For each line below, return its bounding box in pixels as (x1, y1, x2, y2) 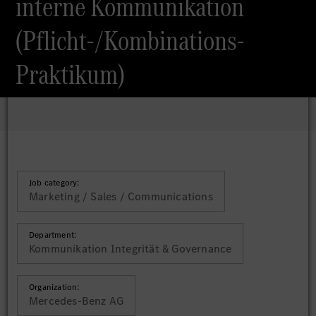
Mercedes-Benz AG (29, 293, 124, 308)
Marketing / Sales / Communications (29, 189, 213, 204)
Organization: (29, 281, 80, 293)
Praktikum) (16, 56, 126, 93)
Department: (29, 229, 77, 241)
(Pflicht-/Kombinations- (16, 22, 245, 59)
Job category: (29, 177, 80, 188)
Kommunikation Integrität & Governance (29, 241, 232, 256)
